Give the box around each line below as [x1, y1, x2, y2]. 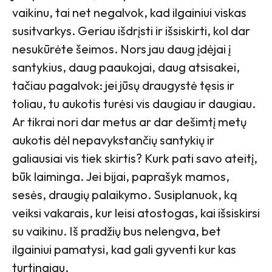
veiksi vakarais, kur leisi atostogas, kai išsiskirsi [12, 205, 260, 220]
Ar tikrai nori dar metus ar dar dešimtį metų [12, 114, 246, 129]
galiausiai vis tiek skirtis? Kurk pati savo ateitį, [12, 150, 257, 166]
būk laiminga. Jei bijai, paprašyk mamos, [12, 168, 229, 184]
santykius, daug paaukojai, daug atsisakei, [12, 59, 240, 75]
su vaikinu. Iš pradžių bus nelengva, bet [12, 223, 221, 239]
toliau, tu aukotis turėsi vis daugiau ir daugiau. [12, 95, 256, 111]
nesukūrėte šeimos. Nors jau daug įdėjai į [12, 41, 231, 56]
